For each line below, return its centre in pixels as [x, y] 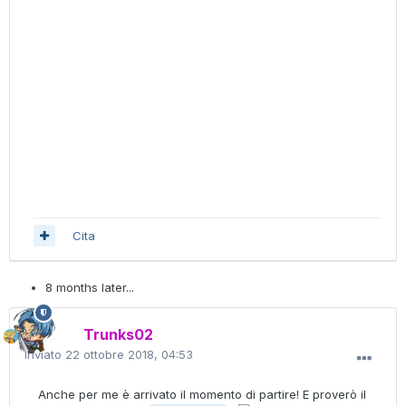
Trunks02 [118, 335]
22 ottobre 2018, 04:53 [129, 355]
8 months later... [90, 288]
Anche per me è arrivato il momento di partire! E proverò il [202, 395]
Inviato [45, 355]
